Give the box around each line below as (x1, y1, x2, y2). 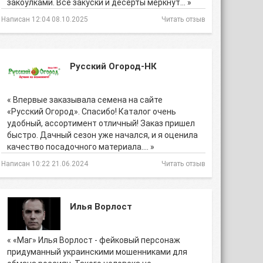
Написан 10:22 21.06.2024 (1, 160, 88, 168)
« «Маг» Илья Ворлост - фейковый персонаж (7, 235, 180, 245)
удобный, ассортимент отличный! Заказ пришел (7, 119, 195, 128)
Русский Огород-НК (70, 61, 157, 72)
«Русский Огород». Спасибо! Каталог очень (7, 107, 176, 116)
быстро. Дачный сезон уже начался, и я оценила (7, 130, 198, 140)
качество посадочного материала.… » (7, 142, 154, 151)
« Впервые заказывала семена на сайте (7, 95, 163, 104)
